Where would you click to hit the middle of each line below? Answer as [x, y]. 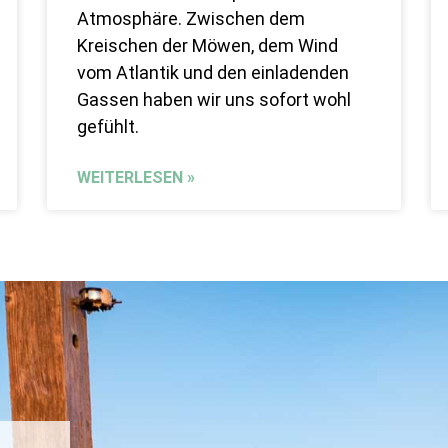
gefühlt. [108, 127]
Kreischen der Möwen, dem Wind [208, 46]
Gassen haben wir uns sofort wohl [214, 100]
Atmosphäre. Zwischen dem [191, 19]
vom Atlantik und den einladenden [213, 73]
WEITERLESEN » [136, 178]
